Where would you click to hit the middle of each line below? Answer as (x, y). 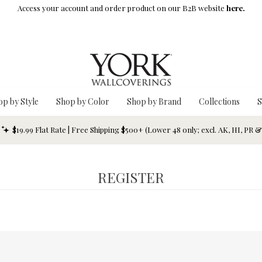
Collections (219, 101)
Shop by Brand (154, 101)
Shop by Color (83, 101)
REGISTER (131, 177)
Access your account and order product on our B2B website (122, 8)
